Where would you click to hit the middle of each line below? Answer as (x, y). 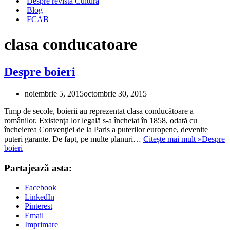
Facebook (41, 188)
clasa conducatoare (71, 44)
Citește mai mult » (172, 139)
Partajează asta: (38, 168)
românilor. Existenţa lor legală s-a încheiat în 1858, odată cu (101, 120)
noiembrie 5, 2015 (54, 93)
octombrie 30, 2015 (115, 93)
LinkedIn (40, 197)
